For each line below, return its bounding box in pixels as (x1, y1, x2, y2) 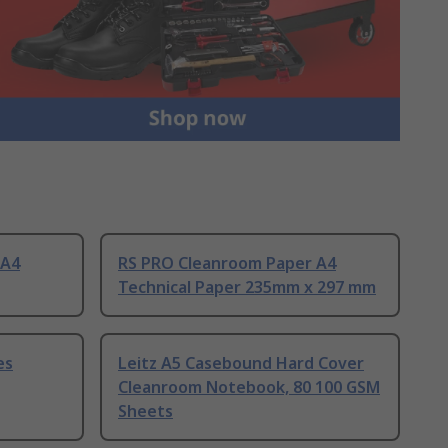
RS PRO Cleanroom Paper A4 (118, 251, 336, 274)
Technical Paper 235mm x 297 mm (118, 275, 376, 298)
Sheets (118, 399, 173, 422)
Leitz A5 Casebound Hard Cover (118, 351, 364, 374)
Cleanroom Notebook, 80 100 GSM (118, 375, 380, 398)
